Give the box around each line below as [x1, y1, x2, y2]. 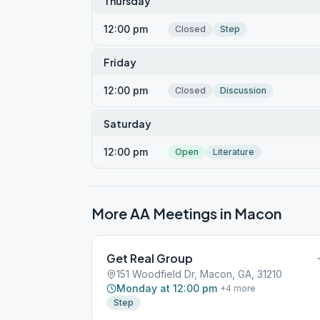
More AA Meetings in [91, 204, 234, 222]
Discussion [220, 85, 266, 96]
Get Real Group [106, 251, 193, 266]
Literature [213, 146, 254, 157]
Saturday [104, 117, 151, 130]
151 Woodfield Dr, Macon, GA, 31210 [116, 268, 282, 280]
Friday [104, 56, 136, 69]
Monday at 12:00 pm [116, 282, 217, 294]
